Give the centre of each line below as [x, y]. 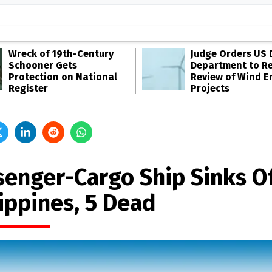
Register [28, 88]
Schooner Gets [43, 65]
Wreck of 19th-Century [61, 54]
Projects [210, 88]
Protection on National [63, 77]
